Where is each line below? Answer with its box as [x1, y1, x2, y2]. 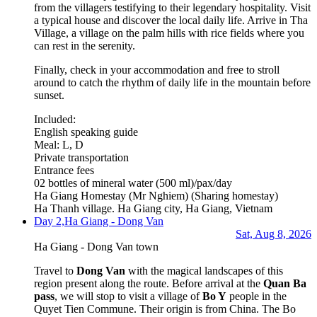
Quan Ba [263, 277, 306, 289]
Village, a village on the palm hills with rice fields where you [34, 26, 304, 39]
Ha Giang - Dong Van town [34, 240, 158, 253]
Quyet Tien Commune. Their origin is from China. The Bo [34, 302, 296, 315]
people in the [226, 289, 287, 302]
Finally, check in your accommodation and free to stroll [34, 63, 279, 76]
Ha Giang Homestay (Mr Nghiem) [34, 189, 188, 202]
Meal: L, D [34, 138, 83, 151]
